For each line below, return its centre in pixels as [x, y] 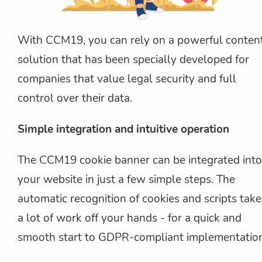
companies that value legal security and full [127, 79]
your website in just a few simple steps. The [126, 179]
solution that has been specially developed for [133, 59]
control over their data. [75, 98]
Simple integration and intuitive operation [123, 129]
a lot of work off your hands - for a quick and [130, 218]
